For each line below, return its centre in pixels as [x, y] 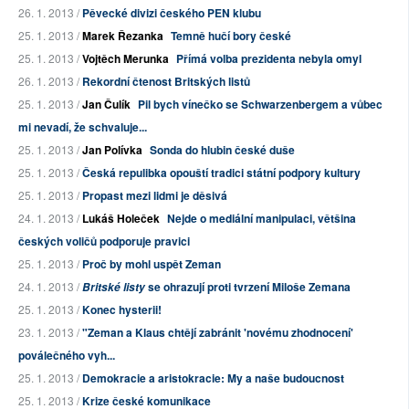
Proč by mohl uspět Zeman [152, 264]
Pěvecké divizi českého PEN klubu [172, 13]
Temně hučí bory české [231, 36]
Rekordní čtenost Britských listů [166, 82]
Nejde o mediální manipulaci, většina [262, 219]
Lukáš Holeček [121, 219]
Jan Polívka [112, 150]
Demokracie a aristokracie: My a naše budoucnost [213, 378]
